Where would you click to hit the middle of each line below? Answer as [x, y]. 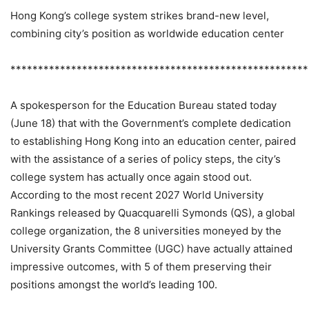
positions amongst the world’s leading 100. [114, 285]
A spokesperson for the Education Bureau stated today [143, 106]
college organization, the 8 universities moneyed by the [146, 231]
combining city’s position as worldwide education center [147, 34]
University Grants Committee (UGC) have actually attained [151, 249]
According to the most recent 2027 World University [137, 195]
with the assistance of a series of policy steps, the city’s [146, 159]
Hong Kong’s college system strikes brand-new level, [140, 16]
